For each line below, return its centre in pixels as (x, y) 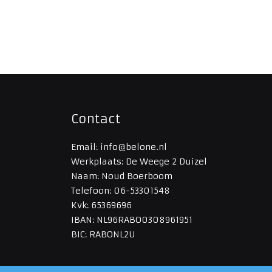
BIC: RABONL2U (103, 234)
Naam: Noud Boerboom (122, 176)
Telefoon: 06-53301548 (121, 191)
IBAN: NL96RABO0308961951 (132, 220)
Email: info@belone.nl (119, 147)
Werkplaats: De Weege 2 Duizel (139, 161)
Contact (96, 119)
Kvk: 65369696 (101, 205)
